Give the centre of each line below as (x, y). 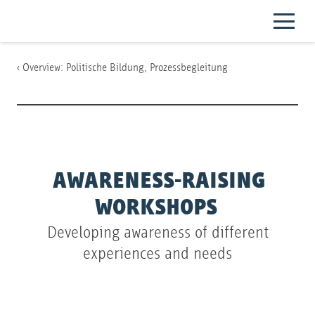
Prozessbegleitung (189, 67)
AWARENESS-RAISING (159, 181)
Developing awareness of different (157, 232)
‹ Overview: (41, 67)
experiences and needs (157, 253)
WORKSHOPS (156, 208)
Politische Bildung (105, 67)
